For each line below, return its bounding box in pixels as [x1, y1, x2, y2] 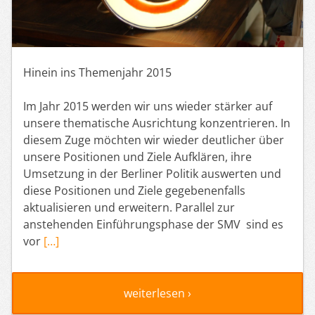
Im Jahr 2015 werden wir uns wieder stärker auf [23, 98, 272, 114]
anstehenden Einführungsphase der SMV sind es [23, 216, 283, 232]
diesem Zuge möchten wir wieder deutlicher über [23, 131, 284, 148]
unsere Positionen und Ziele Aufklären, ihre [23, 148, 252, 165]
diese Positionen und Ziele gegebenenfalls [23, 182, 245, 198]
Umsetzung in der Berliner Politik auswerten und [23, 165, 281, 181]
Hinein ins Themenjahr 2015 [23, 64, 172, 80]
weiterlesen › [124, 285, 191, 301]
